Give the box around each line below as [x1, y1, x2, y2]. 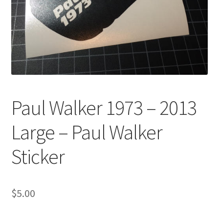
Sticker [11, 143, 65, 169]
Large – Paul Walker [11, 119, 162, 145]
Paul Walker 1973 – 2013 [11, 94, 197, 120]
